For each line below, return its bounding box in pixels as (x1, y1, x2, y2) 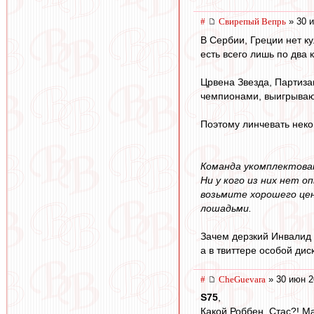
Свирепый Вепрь (219, 16, 286, 27)
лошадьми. (200, 202, 252, 214)
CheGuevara (219, 273, 266, 285)
